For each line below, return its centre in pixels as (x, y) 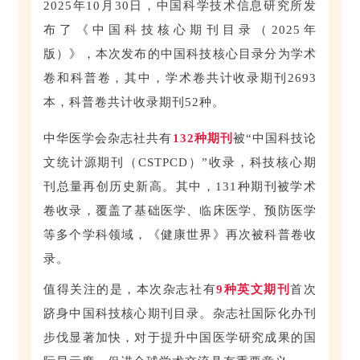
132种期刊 (202, 139)
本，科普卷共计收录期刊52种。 (135, 102)
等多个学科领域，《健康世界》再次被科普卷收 (180, 235)
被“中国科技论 (274, 139)
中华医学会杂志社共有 (108, 139)
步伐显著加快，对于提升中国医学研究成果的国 (180, 338)
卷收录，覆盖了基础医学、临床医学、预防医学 (180, 211)
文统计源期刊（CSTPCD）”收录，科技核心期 (180, 163)
